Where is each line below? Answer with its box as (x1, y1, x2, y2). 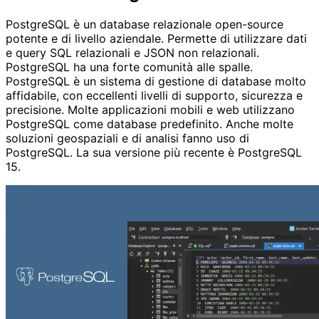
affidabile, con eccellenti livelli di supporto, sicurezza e (6, 88, 303, 103)
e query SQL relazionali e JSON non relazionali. (6, 45, 259, 60)
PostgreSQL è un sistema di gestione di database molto (6, 73, 306, 88)
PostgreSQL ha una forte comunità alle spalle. (6, 59, 253, 74)
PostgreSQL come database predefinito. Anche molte (6, 116, 293, 131)
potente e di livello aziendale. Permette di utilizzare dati (6, 31, 307, 46)
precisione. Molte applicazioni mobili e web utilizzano (6, 102, 295, 117)
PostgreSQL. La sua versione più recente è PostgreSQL (6, 145, 302, 159)
